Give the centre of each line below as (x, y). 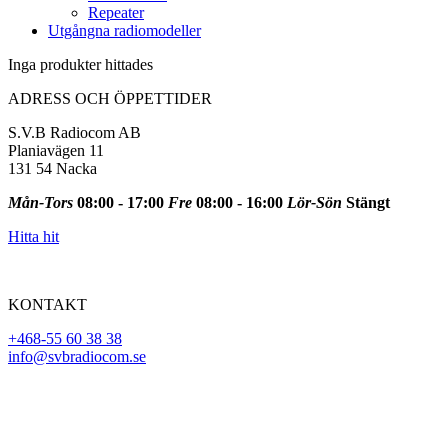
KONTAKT (47, 304)
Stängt (366, 202)
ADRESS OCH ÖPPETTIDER (110, 98)
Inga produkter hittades (80, 64)
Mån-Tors (40, 202)
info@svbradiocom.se (77, 356)
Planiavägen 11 (56, 150)
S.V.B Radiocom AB (74, 132)
